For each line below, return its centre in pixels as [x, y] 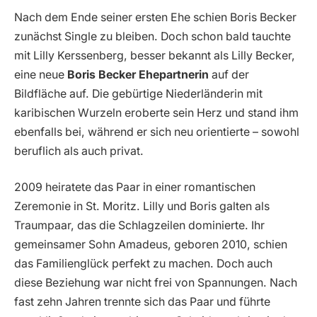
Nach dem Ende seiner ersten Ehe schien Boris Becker [155, 17]
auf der [229, 74]
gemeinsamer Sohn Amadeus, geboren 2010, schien [151, 245]
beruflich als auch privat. [79, 151]
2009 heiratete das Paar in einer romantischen [135, 188]
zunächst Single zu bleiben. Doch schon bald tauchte [152, 36]
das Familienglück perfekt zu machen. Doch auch [143, 264]
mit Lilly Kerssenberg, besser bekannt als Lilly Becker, [155, 55]
